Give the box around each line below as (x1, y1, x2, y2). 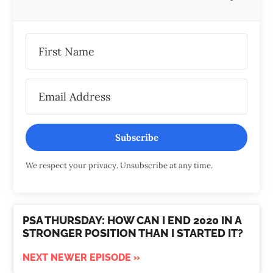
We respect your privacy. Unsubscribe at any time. (26, 160, 213, 171)
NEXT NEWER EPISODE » (23, 252, 141, 264)
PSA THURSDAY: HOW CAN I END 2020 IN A (23, 214, 242, 227)
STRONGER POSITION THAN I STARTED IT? (23, 227, 244, 240)
